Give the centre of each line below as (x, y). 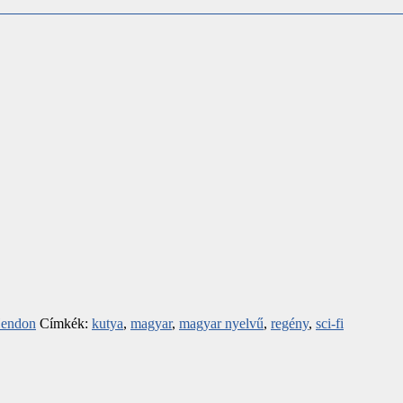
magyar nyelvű (221, 323)
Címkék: (66, 323)
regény (290, 323)
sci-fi (330, 323)
